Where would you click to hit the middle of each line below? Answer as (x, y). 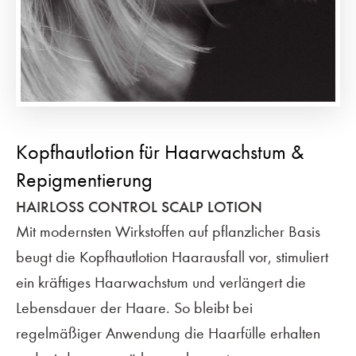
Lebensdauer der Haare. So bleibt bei (134, 308)
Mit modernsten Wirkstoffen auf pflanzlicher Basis (168, 231)
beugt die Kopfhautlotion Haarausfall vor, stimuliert (172, 257)
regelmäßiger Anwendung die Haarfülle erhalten (168, 333)
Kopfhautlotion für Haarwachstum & (160, 152)
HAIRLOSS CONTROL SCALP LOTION (139, 206)
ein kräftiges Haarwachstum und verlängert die (161, 282)
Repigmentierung (84, 180)
